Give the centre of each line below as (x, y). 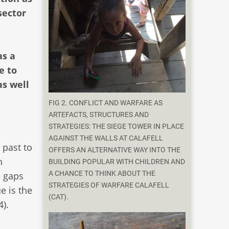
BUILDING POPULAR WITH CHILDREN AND (117, 162)
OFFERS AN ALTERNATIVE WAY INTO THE (115, 150)
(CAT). (59, 197)
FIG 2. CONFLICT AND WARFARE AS (106, 103)
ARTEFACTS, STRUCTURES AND (99, 115)
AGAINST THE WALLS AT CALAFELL (106, 139)
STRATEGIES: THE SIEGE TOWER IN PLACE (117, 127)
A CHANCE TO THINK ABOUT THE (102, 174)
